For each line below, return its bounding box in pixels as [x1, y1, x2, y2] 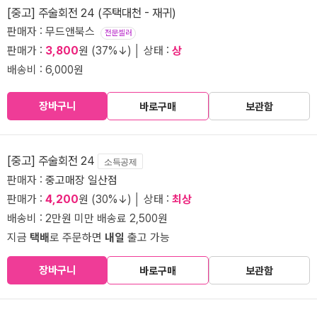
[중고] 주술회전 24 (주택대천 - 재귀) [7, 5, 176, 20]
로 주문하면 [50, 230, 105, 244]
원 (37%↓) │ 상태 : [79, 43, 172, 57]
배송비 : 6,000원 [7, 62, 83, 76]
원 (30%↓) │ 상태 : [79, 192, 172, 206]
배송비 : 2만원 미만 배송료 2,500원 [7, 211, 168, 225]
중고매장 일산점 [45, 173, 117, 187]
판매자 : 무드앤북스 [7, 24, 100, 38]
